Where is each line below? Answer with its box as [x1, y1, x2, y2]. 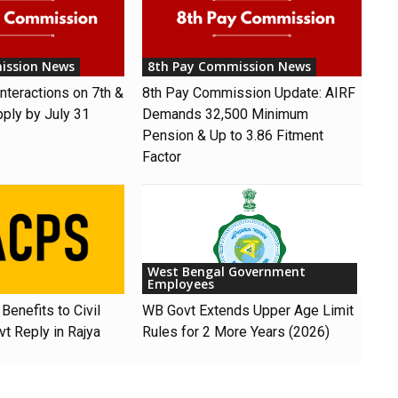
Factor [142, 147, 182, 165]
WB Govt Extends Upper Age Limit [142, 301, 354, 319]
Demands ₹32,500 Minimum [142, 105, 309, 123]
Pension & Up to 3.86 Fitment [142, 126, 324, 144]
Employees [147, 275, 215, 292]
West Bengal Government [147, 262, 306, 280]
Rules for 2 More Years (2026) [142, 322, 330, 340]
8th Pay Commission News [147, 57, 312, 75]
